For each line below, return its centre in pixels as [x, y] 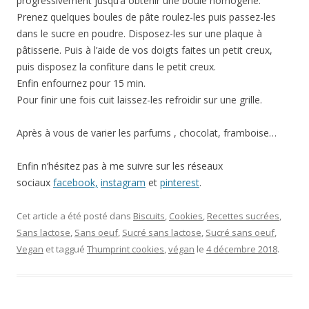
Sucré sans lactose [162, 233]
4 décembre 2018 [242, 249]
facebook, [76, 183]
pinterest [180, 183]
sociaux [35, 183]
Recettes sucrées [243, 216]
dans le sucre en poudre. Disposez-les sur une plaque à [139, 34]
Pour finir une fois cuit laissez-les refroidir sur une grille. [139, 100]
